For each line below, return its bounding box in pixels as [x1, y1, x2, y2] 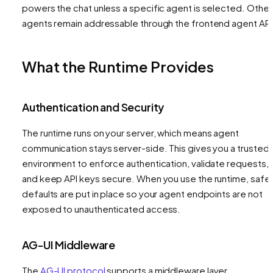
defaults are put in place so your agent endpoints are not [22, 187, 263, 199]
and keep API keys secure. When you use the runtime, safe [22, 172, 271, 184]
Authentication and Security [22, 99, 165, 114]
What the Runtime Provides [22, 57, 214, 76]
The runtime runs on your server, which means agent [22, 126, 239, 138]
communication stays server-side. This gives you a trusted [22, 141, 269, 154]
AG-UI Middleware [22, 237, 116, 252]
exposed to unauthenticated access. [22, 202, 181, 214]
